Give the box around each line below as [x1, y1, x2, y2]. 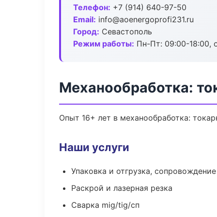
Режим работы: [73, 39, 134, 48]
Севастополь [99, 27, 152, 36]
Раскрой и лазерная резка [71, 183, 172, 193]
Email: [73, 15, 96, 24]
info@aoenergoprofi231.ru [96, 15, 194, 24]
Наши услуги [59, 140, 129, 154]
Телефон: [73, 2, 110, 12]
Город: [73, 27, 99, 36]
